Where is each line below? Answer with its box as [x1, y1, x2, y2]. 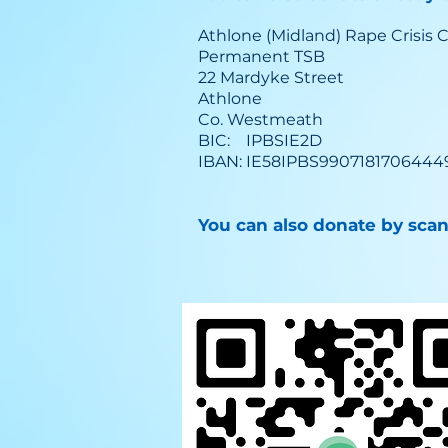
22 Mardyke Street [198, 68, 344, 87]
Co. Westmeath [198, 110, 323, 129]
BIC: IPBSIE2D [198, 131, 322, 150]
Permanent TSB [198, 47, 325, 66]
